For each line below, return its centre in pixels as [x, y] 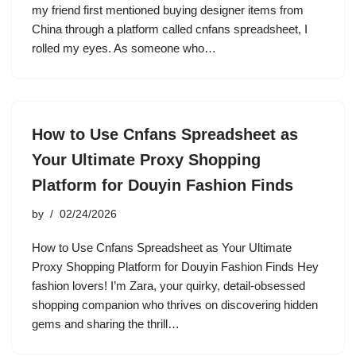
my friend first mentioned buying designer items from [168, 10]
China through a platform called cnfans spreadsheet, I [170, 29]
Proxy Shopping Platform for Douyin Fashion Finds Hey [175, 267]
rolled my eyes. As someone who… [126, 48]
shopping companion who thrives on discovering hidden [175, 305]
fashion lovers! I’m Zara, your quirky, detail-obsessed [168, 286]
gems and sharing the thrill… [107, 324]
